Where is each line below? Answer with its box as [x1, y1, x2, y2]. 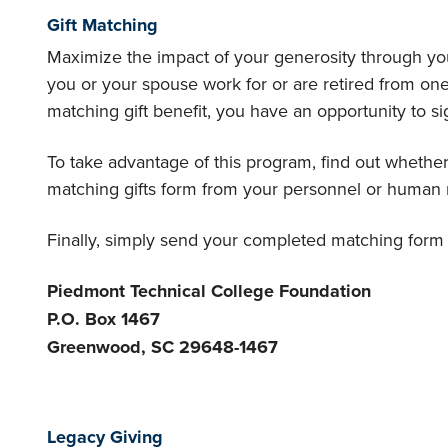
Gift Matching [47, 12, 158, 38]
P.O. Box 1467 [47, 306, 160, 332]
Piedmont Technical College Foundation [47, 278, 371, 304]
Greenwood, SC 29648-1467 [47, 334, 278, 360]
